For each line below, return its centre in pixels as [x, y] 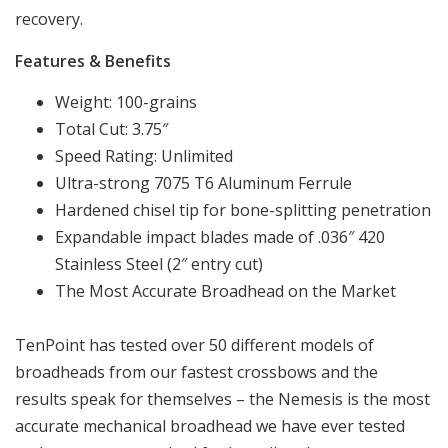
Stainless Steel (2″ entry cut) [159, 264]
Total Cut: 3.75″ [111, 129]
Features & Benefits [93, 60]
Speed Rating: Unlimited [144, 156]
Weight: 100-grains [126, 102]
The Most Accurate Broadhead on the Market [225, 291]
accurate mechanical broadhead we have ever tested [210, 426]
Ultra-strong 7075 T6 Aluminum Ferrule [203, 183]
